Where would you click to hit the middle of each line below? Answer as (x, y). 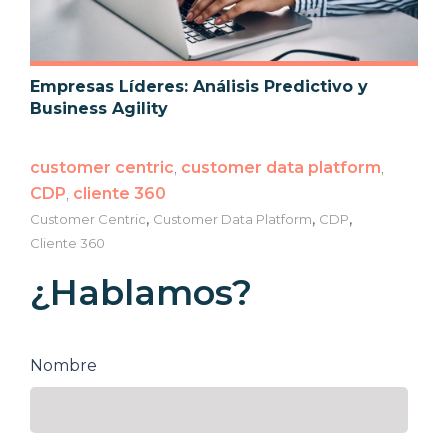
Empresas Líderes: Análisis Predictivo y (199, 87)
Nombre (63, 366)
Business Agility (99, 109)
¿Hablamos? (141, 293)
